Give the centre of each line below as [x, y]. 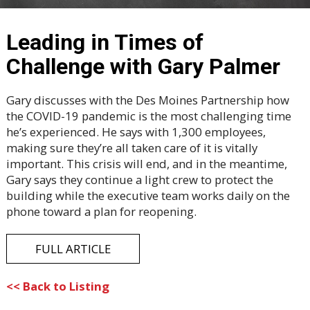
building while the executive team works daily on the [148, 196]
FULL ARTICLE [73, 248]
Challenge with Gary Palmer [143, 66]
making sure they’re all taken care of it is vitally [131, 148]
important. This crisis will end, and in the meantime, [146, 164]
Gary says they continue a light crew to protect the [139, 180]
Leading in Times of [104, 42]
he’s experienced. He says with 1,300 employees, [136, 132]
